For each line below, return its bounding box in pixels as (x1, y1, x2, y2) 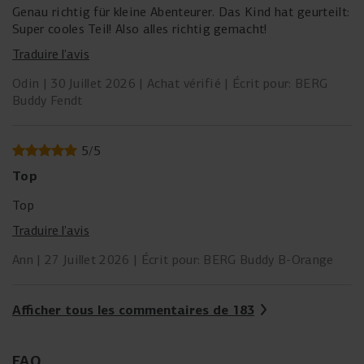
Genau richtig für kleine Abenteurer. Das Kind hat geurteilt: (12, 3, 350, 19)
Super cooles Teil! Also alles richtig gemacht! (12, 20, 267, 37)
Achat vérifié (146, 75, 222, 91)
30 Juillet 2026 (50, 75, 136, 91)
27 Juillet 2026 (44, 251, 130, 267)
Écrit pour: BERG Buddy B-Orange (141, 251, 334, 267)
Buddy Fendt (12, 92, 83, 108)
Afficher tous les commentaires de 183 (12, 301, 254, 318)
